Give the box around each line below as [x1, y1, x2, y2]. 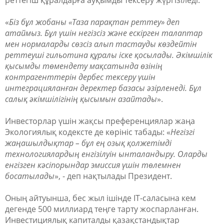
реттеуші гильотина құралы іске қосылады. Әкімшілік [5, 49, 212, 60]
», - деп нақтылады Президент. [54, 170, 172, 181]
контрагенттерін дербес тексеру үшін [5, 71, 155, 82]
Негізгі [170, 126, 194, 137]
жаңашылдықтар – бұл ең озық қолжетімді [5, 137, 171, 148]
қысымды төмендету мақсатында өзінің [5, 60, 162, 71]
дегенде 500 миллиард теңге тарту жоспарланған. [5, 203, 200, 214]
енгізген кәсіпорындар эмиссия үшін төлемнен [5, 159, 181, 170]
